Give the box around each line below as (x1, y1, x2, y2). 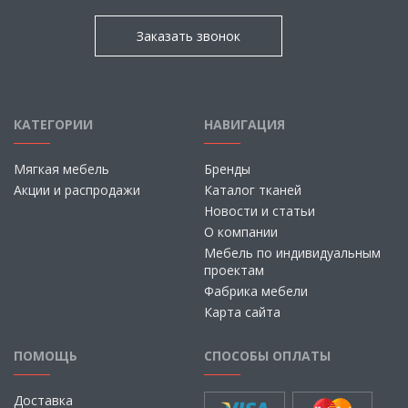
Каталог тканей (204, 181, 301, 199)
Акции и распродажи (14, 181, 140, 199)
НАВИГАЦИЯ (204, 116, 285, 133)
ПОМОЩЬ (14, 347, 77, 364)
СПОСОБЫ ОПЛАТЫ (204, 347, 331, 364)
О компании (204, 223, 278, 240)
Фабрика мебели (204, 282, 308, 300)
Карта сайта (204, 303, 280, 321)
